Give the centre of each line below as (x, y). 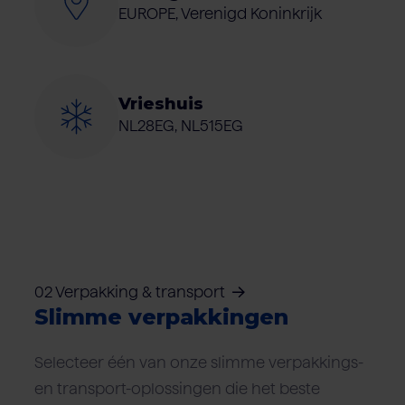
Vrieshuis (161, 103)
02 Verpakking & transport (129, 292)
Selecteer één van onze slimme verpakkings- (198, 362)
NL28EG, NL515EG (181, 125)
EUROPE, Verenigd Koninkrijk (221, 14)
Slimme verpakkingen (161, 317)
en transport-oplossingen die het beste (177, 388)
